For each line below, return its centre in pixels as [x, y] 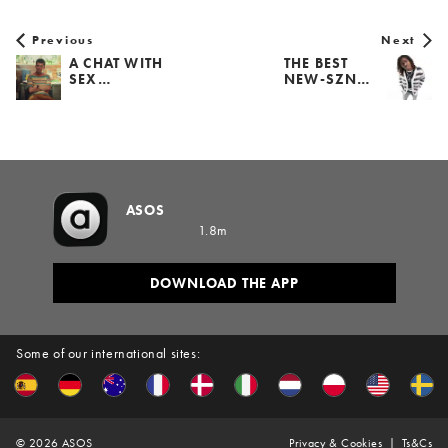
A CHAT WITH [116, 62]
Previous [63, 39]
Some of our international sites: [108, 353]
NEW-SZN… [328, 78]
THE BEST [316, 62]
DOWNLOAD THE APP [224, 283]
